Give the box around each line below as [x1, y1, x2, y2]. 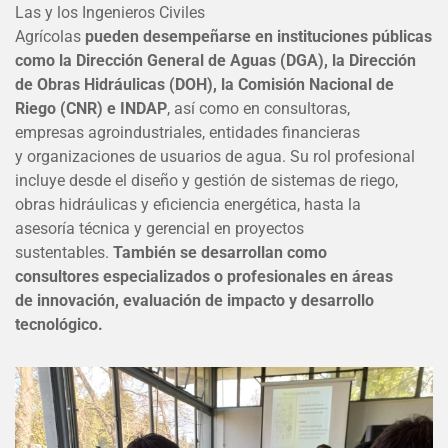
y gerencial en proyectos [134, 218, 304, 238]
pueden [85, 26, 143, 46]
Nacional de [309, 74, 394, 94]
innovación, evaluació [37, 290, 192, 310]
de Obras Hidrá [15, 74, 123, 94]
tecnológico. [15, 314, 103, 334]
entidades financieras [209, 122, 360, 142]
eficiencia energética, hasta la [153, 194, 361, 214]
